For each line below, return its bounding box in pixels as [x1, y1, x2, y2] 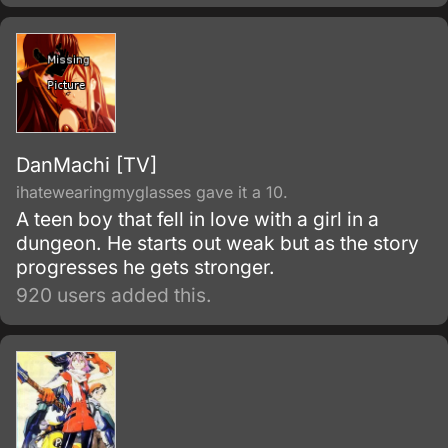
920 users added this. [16, 283, 212, 307]
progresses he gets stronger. [16, 255, 275, 279]
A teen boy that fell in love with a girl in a [16, 207, 379, 231]
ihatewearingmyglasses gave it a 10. [16, 182, 288, 202]
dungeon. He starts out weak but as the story [16, 231, 419, 255]
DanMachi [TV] [16, 153, 157, 177]
